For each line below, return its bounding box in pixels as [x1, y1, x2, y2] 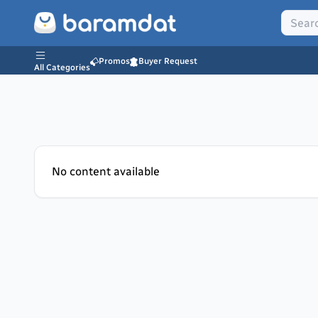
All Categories [34, 62, 90, 72]
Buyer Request [138, 56, 197, 66]
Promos [99, 56, 130, 66]
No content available [52, 165, 160, 178]
